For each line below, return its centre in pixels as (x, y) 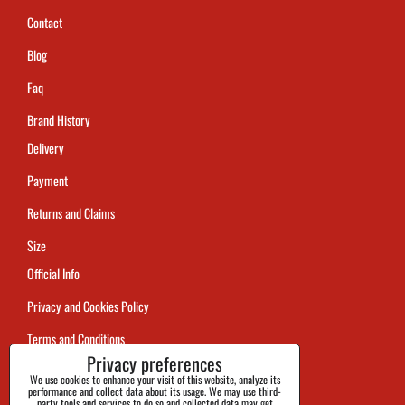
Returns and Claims (71, 213)
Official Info (53, 274)
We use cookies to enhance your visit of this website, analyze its (155, 379)
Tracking (47, 372)
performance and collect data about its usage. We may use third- (155, 391)
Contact (45, 23)
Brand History (59, 120)
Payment (47, 181)
